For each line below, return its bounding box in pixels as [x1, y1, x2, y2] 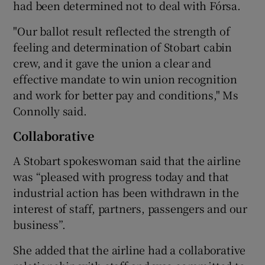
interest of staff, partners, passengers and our [13, 200, 248, 216]
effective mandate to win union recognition [13, 70, 238, 86]
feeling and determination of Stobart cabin [13, 38, 232, 54]
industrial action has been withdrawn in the [13, 184, 239, 200]
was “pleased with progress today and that [13, 168, 230, 184]
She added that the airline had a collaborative [13, 241, 246, 257]
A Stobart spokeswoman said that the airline [13, 152, 241, 168]
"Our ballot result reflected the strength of [13, 22, 230, 38]
